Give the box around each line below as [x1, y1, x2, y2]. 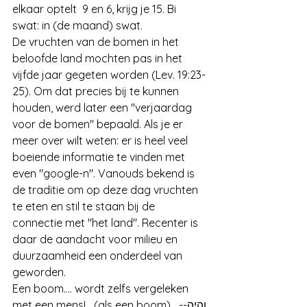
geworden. [12, 265, 66, 279]
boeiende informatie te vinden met [12, 150, 188, 164]
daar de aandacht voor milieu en [12, 232, 180, 246]
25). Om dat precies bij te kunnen [12, 84, 182, 98]
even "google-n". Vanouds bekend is [12, 167, 197, 180]
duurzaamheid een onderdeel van [12, 249, 185, 262]
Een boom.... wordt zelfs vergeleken [12, 282, 191, 295]
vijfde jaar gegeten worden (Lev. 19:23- [12, 68, 206, 82]
